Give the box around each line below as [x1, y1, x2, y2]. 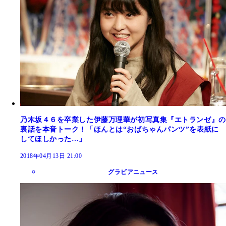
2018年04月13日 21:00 [20, 152, 82, 160]
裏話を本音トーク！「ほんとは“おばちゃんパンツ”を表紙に [20, 126, 219, 134]
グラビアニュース [108, 168, 158, 176]
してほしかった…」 [20, 135, 87, 143]
